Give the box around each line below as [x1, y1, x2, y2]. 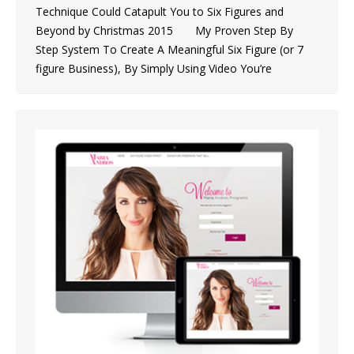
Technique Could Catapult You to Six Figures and [36, 3, 284, 19]
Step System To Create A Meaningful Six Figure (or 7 [36, 41, 303, 57]
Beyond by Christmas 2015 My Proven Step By [36, 22, 293, 38]
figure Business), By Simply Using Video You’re [36, 60, 272, 76]
